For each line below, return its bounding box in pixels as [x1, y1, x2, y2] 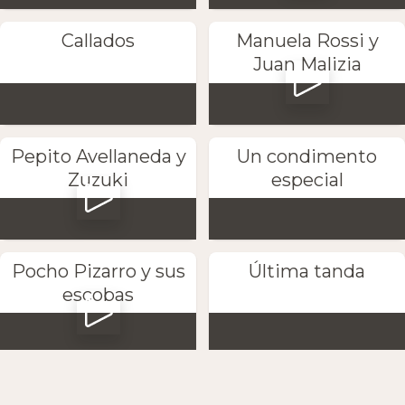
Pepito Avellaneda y [10, 145, 186, 167]
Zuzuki [68, 168, 128, 191]
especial [270, 168, 344, 191]
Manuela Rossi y [235, 30, 379, 52]
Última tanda [249, 259, 365, 282]
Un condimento [237, 145, 377, 167]
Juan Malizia [252, 53, 362, 76]
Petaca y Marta [31, 375, 165, 398]
